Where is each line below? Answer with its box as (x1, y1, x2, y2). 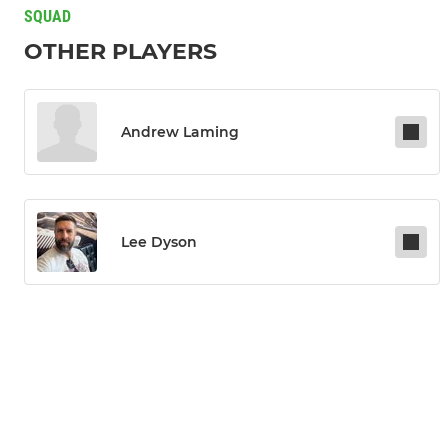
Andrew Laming (121, 123, 239, 142)
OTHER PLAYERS (24, 38, 217, 66)
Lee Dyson (121, 233, 197, 252)
